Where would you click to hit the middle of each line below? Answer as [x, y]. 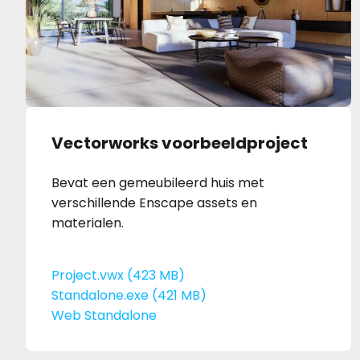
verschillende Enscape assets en [154, 203]
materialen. [88, 223]
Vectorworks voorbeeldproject [180, 143]
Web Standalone [104, 316]
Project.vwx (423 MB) [118, 276]
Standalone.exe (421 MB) [129, 296]
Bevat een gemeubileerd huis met [158, 183]
